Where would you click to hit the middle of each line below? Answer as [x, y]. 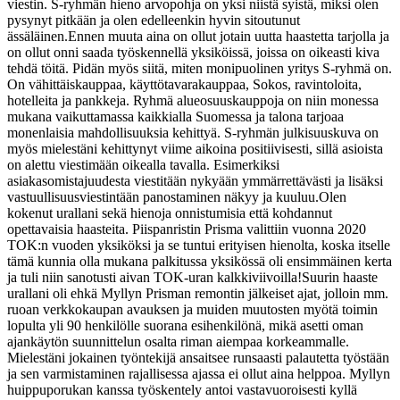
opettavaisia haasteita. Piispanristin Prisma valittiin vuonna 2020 [187, 229]
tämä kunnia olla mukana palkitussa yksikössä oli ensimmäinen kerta [200, 261]
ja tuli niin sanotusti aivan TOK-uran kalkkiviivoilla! [154, 277]
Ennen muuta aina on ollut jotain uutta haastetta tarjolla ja [229, 36]
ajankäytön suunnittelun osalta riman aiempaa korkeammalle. [178, 341]
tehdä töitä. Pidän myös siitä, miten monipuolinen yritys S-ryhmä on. [200, 68]
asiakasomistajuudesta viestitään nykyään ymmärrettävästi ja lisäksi [195, 180]
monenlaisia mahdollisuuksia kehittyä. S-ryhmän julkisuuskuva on [193, 132]
